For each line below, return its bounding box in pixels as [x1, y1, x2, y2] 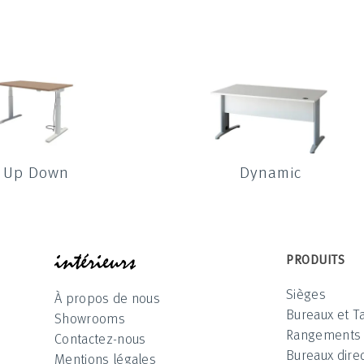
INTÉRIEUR [176, 250, 237, 269]
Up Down [3, 159, 70, 184]
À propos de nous [54, 288, 161, 309]
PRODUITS [286, 250, 344, 269]
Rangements [286, 324, 362, 345]
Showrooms [54, 308, 125, 329]
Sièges [286, 284, 326, 305]
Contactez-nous [54, 328, 146, 349]
